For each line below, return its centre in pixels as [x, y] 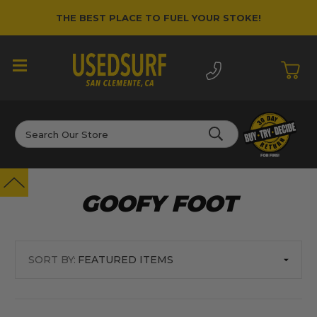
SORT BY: [52, 260]
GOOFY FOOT [158, 203]
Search [32, 128]
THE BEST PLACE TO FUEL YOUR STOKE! [158, 17]
